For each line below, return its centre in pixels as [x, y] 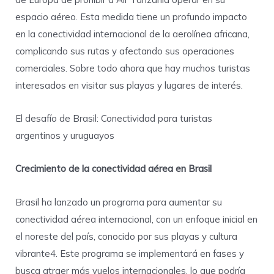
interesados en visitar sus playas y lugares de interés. [129, 85]
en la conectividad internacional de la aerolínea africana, [132, 34]
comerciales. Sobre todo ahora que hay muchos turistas [133, 68]
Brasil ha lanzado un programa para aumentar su [119, 202]
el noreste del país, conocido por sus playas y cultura [126, 236]
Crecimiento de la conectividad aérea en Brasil [113, 169]
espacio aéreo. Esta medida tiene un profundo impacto [131, 17]
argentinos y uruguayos [65, 136]
